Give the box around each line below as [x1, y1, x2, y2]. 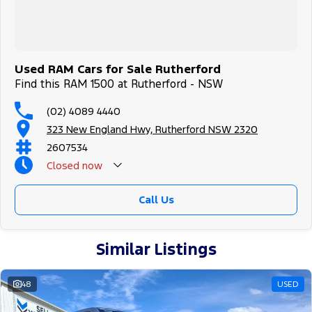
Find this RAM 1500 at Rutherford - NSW [15, 77, 223, 92]
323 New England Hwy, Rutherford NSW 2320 [47, 122, 258, 136]
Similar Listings [95, 239, 217, 260]
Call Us [138, 193, 174, 207]
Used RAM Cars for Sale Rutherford [15, 61, 221, 77]
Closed [47, 158, 79, 172]
